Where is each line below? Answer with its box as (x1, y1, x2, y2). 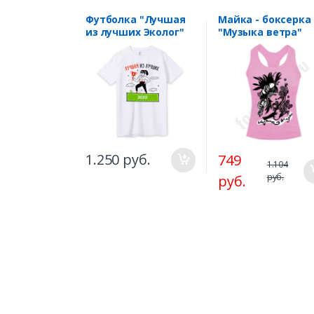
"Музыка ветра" (218, 25, 302, 39)
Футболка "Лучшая (86, 12, 186, 26)
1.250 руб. (86, 150, 151, 170)
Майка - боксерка (218, 12, 311, 26)
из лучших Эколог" (86, 25, 184, 39)
